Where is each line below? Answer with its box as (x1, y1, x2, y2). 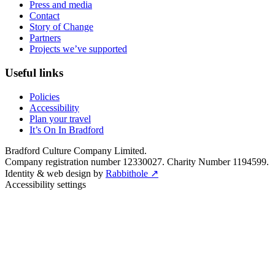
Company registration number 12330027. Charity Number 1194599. (5, 156, 269, 167)
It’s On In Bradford (29, 124, 104, 135)
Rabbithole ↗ (106, 168, 158, 179)
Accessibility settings (5, 179, 86, 190)
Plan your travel (29, 113, 91, 124)
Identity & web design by (5, 168, 106, 179)
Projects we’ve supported (29, 44, 127, 55)
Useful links (5, 66, 63, 80)
